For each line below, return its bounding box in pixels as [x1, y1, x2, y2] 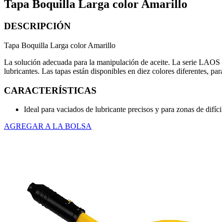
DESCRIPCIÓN [4, 21, 71, 32]
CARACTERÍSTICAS [4, 85, 97, 96]
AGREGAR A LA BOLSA [4, 122, 92, 131]
